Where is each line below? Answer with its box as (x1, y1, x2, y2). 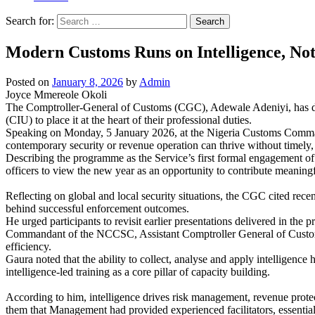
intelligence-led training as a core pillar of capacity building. (6, 265, 270, 278)
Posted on (6, 75, 52, 88)
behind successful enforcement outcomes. (6, 202, 189, 214)
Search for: (6, 15, 54, 27)
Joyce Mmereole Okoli (6, 88, 107, 101)
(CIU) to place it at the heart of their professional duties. (6, 113, 252, 126)
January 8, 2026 (52, 75, 123, 88)
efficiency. (6, 240, 51, 252)
